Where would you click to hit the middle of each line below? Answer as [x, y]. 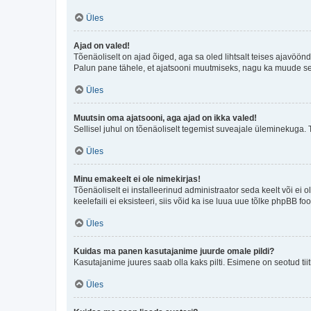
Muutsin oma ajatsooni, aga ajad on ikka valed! [165, 118]
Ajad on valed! [102, 45]
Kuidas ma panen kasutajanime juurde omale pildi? [174, 251]
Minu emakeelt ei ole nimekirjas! [137, 179]
